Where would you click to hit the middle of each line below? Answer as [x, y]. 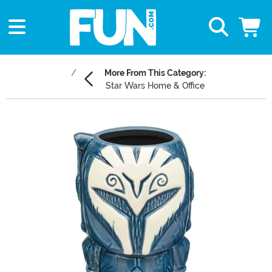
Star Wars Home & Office [155, 86]
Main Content [36, 121]
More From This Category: [155, 73]
